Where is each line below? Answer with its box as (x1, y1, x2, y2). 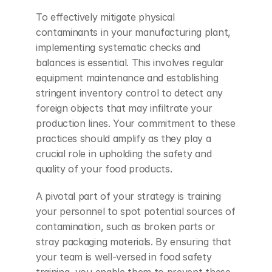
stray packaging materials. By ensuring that (36, 235, 231, 248)
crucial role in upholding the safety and (36, 147, 212, 160)
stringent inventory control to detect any (36, 86, 223, 99)
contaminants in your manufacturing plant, (36, 25, 231, 38)
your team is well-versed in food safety (36, 250, 212, 263)
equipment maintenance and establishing (36, 71, 219, 84)
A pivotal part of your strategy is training (36, 189, 221, 202)
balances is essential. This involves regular (36, 56, 224, 69)
